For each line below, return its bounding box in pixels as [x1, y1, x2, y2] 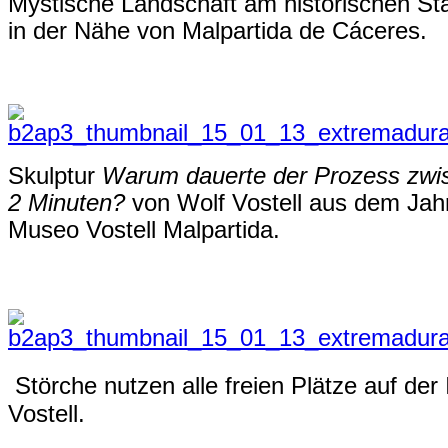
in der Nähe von [8, 18, 182, 44]
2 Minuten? [8, 190, 125, 216]
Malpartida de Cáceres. [182, 18, 427, 44]
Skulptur [8, 163, 102, 189]
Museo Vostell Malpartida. [8, 217, 280, 243]
